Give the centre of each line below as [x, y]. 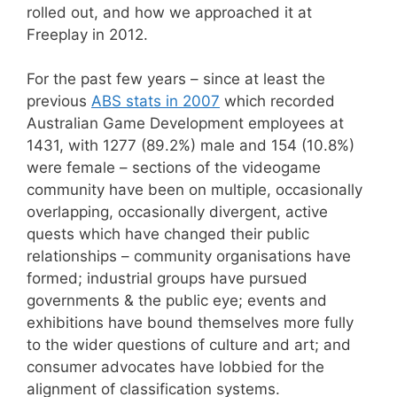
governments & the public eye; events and [177, 300]
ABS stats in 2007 [156, 101]
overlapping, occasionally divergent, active [177, 212]
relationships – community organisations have [189, 256]
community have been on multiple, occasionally [195, 190]
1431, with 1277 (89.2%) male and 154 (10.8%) [191, 145]
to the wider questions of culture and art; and [189, 345]
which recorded [277, 101]
